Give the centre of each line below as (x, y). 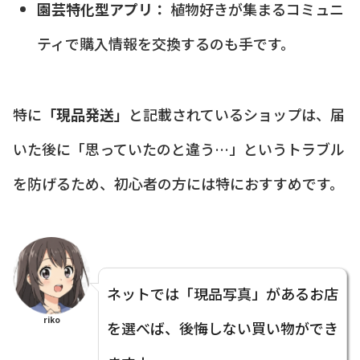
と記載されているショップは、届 (237, 114)
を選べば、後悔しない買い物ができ (223, 327)
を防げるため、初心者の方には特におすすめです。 (178, 183)
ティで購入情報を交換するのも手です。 (166, 43)
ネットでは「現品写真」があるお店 (223, 293)
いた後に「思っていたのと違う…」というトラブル (179, 148)
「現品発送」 (85, 114)
